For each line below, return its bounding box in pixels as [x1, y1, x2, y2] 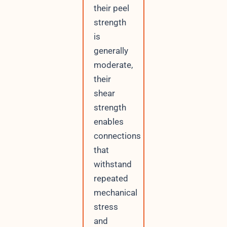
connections [93, 131, 141, 141]
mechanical [93, 187, 137, 198]
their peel [93, 3, 129, 14]
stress [93, 202, 118, 212]
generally [93, 46, 128, 56]
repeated [93, 173, 128, 184]
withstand [93, 159, 132, 170]
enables [93, 117, 124, 127]
